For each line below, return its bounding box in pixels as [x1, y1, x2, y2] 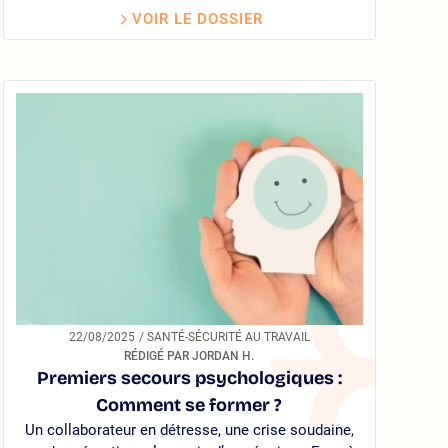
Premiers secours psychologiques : [36, 366, 342, 389]
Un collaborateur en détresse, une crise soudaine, [24, 420, 354, 439]
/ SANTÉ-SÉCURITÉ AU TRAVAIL [146, 329, 310, 344]
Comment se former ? [96, 393, 283, 416]
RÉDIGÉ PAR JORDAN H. [124, 348, 255, 363]
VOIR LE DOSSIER [131, 10, 263, 29]
